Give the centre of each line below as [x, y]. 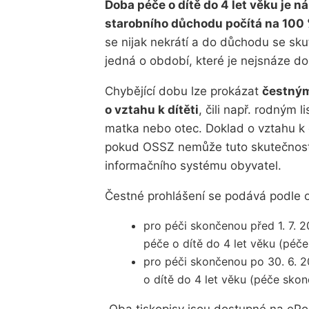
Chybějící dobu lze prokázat [183, 91]
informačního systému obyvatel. [193, 165]
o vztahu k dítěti [152, 109]
